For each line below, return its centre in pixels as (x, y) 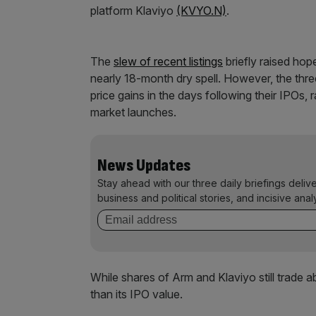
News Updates (144, 165)
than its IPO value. (136, 294)
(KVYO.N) (201, 11)
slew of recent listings (168, 61)
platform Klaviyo (133, 11)
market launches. (133, 112)
